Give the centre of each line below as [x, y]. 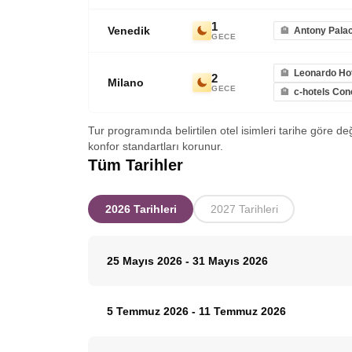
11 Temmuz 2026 [242, 311]
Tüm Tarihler [136, 165]
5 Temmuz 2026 [149, 311]
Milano [126, 82]
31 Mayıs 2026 [230, 261]
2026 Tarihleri [141, 209]
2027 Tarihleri [244, 209]
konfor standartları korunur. [156, 146]
